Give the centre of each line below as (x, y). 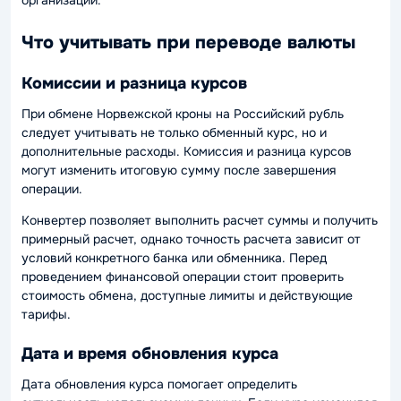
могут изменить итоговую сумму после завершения (179, 170)
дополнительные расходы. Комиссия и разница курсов (187, 151)
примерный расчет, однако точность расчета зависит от (191, 239)
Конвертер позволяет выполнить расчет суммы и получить (200, 220)
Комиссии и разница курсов (134, 83)
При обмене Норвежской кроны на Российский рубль (183, 114)
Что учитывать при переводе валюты (188, 43)
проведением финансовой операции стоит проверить (183, 277)
